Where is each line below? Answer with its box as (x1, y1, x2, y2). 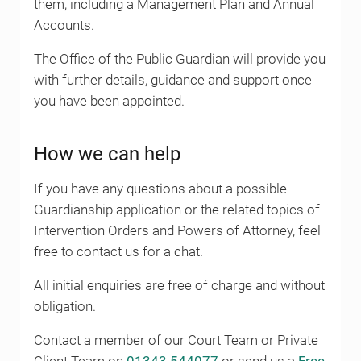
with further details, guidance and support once (33, 72, 312, 88)
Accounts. (33, 17, 94, 33)
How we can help (33, 143, 180, 166)
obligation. (33, 299, 96, 315)
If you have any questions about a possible (33, 181, 287, 197)
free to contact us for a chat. (33, 244, 203, 260)
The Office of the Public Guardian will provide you (33, 51, 326, 67)
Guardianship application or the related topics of (33, 202, 320, 218)
